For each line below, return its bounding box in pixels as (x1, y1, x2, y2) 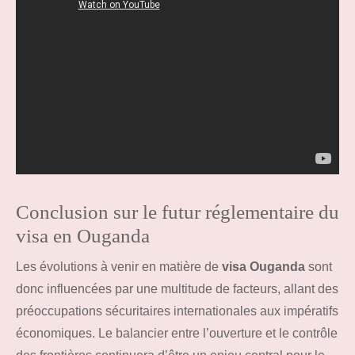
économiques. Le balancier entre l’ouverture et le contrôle (16, 326, 338, 341)
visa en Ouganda (16, 225, 150, 247)
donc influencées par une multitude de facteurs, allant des (16, 282, 338, 296)
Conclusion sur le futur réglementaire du (16, 201, 339, 223)
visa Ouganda (222, 260, 305, 274)
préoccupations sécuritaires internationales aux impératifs (16, 304, 338, 319)
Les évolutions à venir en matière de (16, 260, 222, 274)
